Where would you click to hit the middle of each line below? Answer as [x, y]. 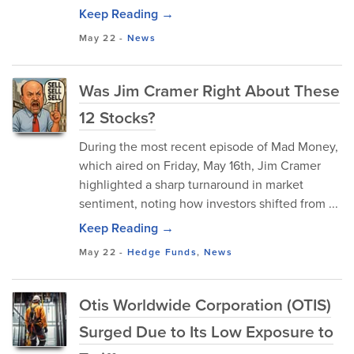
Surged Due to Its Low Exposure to [206, 331]
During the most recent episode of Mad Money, [209, 147]
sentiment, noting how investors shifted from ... [209, 203]
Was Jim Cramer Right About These [209, 90]
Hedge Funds [162, 252]
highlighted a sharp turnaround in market [191, 185]
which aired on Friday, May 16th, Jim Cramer [200, 166]
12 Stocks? [117, 117]
